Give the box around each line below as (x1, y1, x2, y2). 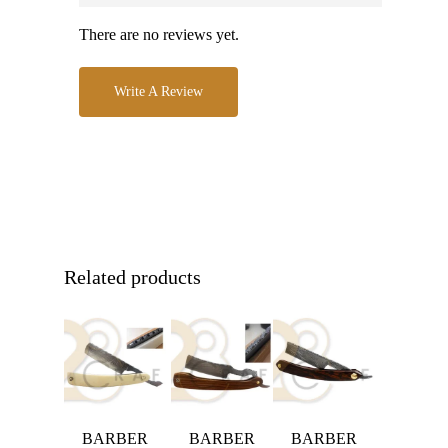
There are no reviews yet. (79, 26, 239, 43)
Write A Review (114, 84, 203, 99)
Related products (64, 266, 201, 288)
